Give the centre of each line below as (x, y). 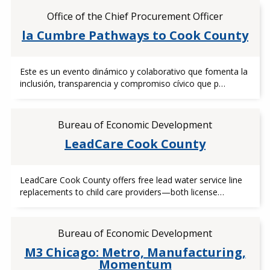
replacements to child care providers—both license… (122, 192)
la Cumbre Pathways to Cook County (135, 35)
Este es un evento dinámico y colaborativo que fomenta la (133, 71)
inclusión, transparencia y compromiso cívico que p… (122, 83)
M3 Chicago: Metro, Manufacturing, (135, 252)
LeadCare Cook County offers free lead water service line (131, 180)
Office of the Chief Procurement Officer (135, 16)
